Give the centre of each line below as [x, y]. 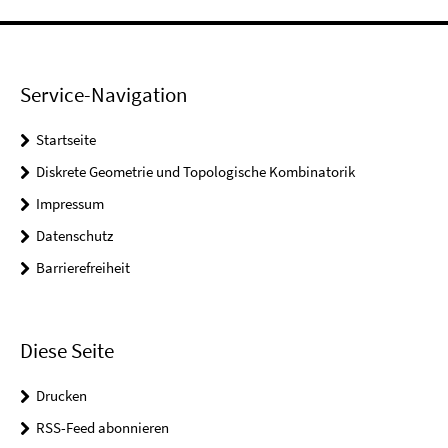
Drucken [61, 395]
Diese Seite [67, 350]
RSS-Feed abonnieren [102, 427]
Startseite [66, 140]
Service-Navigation [103, 95]
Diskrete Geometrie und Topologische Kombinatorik [195, 172]
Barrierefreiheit [83, 268]
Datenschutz [74, 236]
